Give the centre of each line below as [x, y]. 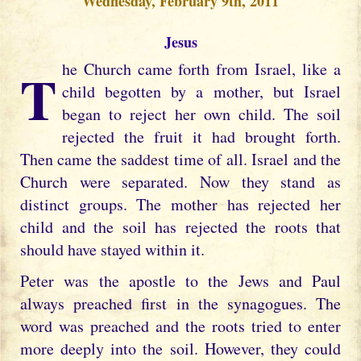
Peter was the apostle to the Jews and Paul [180, 280]
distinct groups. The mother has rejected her [180, 204]
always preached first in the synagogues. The [180, 303]
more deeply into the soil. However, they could [180, 348]
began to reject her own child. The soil [201, 114]
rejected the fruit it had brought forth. [201, 137]
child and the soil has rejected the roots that [180, 227]
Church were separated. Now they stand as [180, 182]
